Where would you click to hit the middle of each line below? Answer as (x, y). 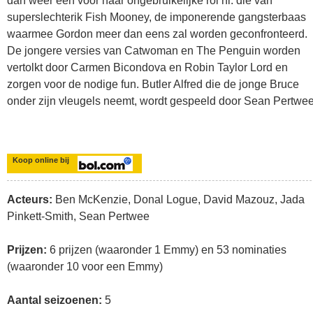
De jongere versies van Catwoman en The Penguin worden (154, 51)
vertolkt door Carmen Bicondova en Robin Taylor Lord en (147, 67)
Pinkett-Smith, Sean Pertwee (78, 216)
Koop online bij (41, 160)
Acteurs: (31, 199)
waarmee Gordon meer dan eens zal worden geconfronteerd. (157, 34)
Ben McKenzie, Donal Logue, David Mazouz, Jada (180, 199)
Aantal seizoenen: (56, 300)
